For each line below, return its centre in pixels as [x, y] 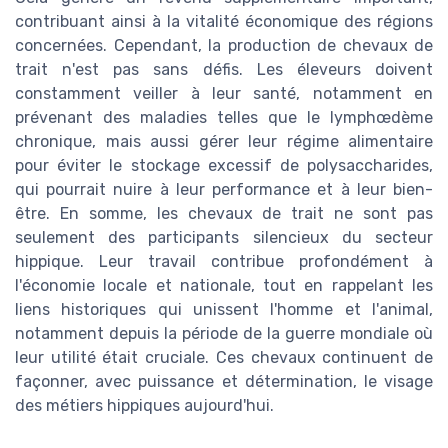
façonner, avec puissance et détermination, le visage [224, 382]
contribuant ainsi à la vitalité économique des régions [224, 22]
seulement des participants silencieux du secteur [224, 238]
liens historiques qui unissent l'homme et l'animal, [224, 310]
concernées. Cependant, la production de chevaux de [224, 46]
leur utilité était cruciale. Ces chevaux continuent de [224, 358]
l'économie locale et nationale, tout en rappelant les [224, 286]
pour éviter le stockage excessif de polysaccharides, [224, 166]
